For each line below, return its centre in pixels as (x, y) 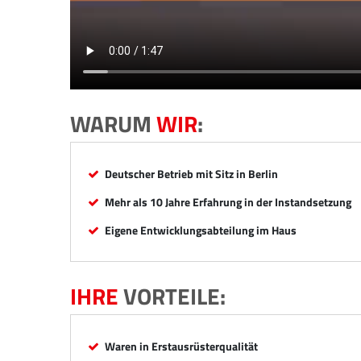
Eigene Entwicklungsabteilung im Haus (201, 230)
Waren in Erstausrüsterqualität (181, 346)
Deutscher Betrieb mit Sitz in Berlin (191, 173)
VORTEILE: (172, 296)
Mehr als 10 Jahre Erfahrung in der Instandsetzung (228, 201)
